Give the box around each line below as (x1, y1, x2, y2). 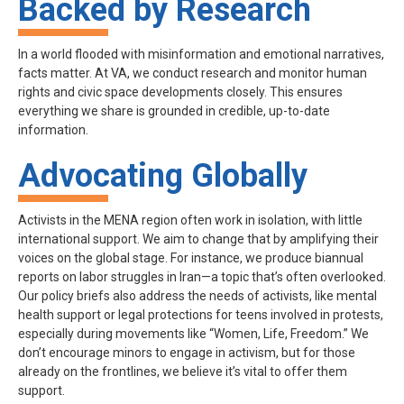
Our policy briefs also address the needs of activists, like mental (18, 289, 377, 304)
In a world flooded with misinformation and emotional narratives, (18, 47, 384, 62)
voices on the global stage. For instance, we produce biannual (18, 251, 363, 266)
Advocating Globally (18, 157, 308, 196)
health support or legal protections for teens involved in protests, (18, 308, 383, 323)
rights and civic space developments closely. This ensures (18, 85, 343, 100)
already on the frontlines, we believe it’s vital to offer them (18, 364, 347, 380)
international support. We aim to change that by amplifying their (18, 232, 379, 247)
